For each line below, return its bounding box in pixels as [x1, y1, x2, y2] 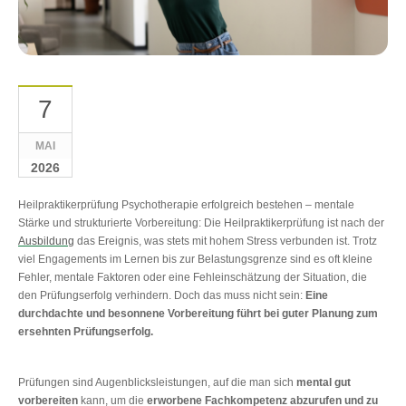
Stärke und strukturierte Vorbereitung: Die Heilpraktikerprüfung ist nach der [18, 216, 384, 229]
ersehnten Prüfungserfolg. [18, 324, 153, 338]
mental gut [296, 375, 351, 389]
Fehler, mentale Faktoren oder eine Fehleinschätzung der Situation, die [18, 270, 367, 284]
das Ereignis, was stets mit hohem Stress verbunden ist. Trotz [74, 234, 377, 247]
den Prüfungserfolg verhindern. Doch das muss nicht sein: [18, 288, 305, 302]
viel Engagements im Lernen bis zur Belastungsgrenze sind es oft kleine [18, 252, 372, 266]
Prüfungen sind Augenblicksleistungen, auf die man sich [18, 375, 296, 389]
